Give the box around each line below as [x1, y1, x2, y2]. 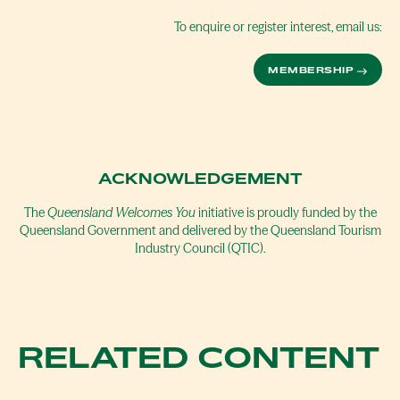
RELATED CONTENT [18, 340, 379, 375]
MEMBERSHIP [268, 64, 354, 76]
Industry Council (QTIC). [134, 240, 266, 257]
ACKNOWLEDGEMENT [97, 170, 303, 188]
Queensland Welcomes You [46, 204, 196, 221]
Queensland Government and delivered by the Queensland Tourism [19, 222, 381, 239]
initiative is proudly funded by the [195, 204, 377, 221]
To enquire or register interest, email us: [174, 19, 382, 36]
